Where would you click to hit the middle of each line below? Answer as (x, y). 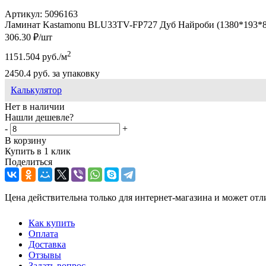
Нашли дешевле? (39, 118)
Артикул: (23, 14)
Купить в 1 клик (38, 151)
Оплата (43, 234)
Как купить (52, 223)
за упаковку (75, 74)
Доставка (47, 245)
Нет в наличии (35, 107)
